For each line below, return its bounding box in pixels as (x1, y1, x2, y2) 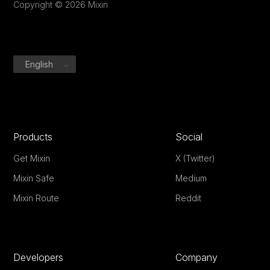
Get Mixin (13, 153, 51, 164)
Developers (13, 251, 64, 264)
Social (175, 131, 203, 143)
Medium (175, 173, 207, 184)
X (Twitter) (175, 153, 216, 164)
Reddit (175, 193, 202, 204)
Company (175, 251, 218, 264)
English (25, 59, 54, 70)
